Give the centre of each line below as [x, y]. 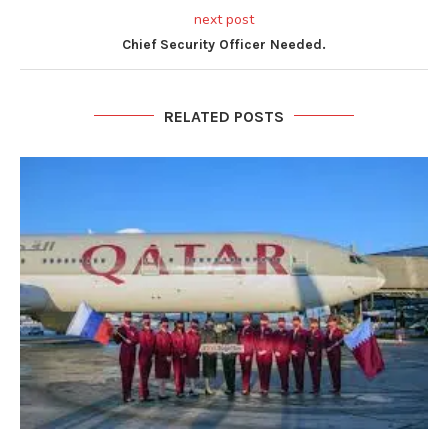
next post [224, 19]
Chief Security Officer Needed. [224, 44]
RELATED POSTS [224, 116]
